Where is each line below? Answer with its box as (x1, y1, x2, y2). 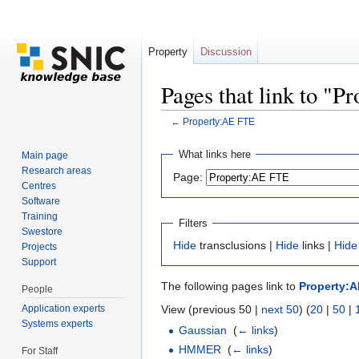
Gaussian (179, 324, 228, 337)
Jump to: (161, 127, 208, 141)
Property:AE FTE (182, 116, 255, 127)
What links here (178, 148, 251, 161)
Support (22, 256, 57, 268)
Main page (22, 149, 69, 161)
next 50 (261, 303, 299, 317)
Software (22, 195, 61, 207)
